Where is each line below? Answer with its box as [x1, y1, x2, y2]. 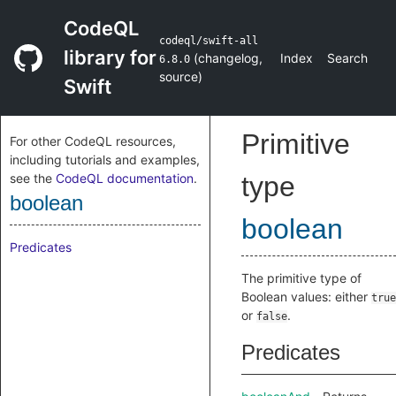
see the [10, 171, 56, 186]
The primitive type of [241, 270, 362, 286]
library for [64, 46, 156, 69]
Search [327, 50, 368, 65]
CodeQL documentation [56, 171, 194, 186]
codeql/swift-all [158, 34, 258, 47]
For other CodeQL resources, [10, 133, 176, 148]
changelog [197, 50, 259, 65]
